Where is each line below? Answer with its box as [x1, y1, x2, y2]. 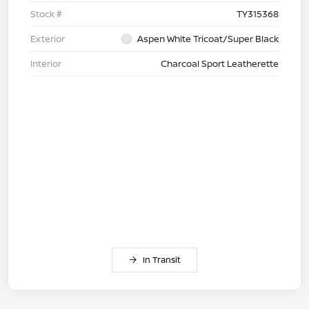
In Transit [142, 253, 181, 266]
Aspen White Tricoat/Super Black [137, 32, 279, 45]
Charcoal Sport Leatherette [161, 57, 279, 70]
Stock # [30, 7, 62, 20]
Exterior [30, 32, 65, 45]
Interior [30, 57, 61, 70]
